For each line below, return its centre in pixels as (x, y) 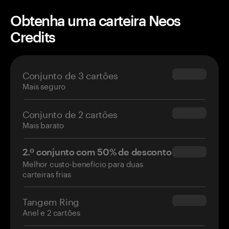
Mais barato (43, 124)
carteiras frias (47, 174)
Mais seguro (44, 86)
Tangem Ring (51, 201)
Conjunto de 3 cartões (70, 74)
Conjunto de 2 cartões (70, 113)
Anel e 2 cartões (51, 212)
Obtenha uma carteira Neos (95, 21)
